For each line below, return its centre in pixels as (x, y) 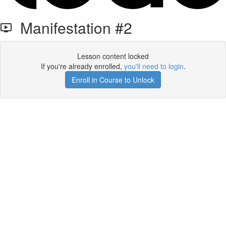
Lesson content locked (113, 56)
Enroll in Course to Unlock (113, 80)
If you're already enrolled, (82, 66)
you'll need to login (154, 66)
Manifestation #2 (72, 27)
